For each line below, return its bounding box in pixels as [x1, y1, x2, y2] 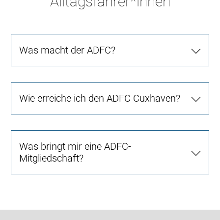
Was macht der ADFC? [19, 44, 116, 56]
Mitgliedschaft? [19, 152, 84, 164]
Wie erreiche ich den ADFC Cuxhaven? [19, 92, 181, 104]
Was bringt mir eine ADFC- [19, 140, 132, 152]
